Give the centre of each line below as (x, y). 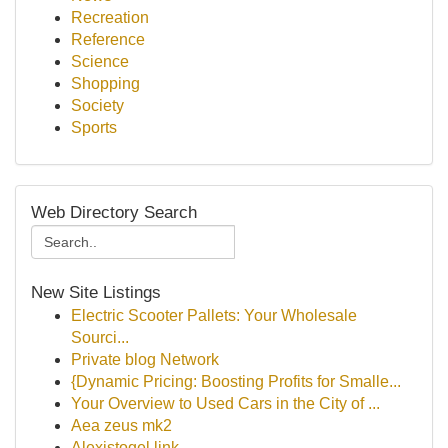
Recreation (110, 17)
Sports (94, 127)
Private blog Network (145, 359)
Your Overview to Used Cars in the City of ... (225, 403)
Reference (108, 39)
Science (100, 61)
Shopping (105, 83)
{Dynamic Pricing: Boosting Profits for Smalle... (236, 381)
